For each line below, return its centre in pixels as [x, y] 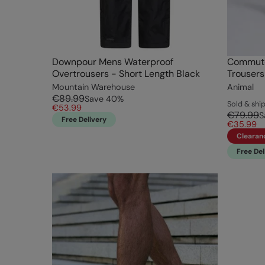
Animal [240, 87]
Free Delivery [84, 120]
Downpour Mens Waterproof [113, 62]
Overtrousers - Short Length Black [126, 74]
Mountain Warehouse [93, 87]
